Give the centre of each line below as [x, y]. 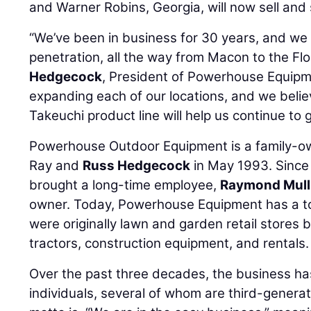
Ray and [56, 165]
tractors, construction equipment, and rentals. [169, 243]
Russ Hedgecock [137, 165]
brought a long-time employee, [125, 185]
